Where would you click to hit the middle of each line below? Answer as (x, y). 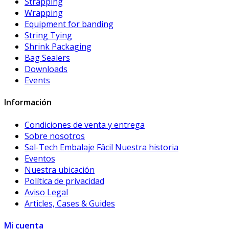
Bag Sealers (47, 58)
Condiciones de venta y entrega (85, 124)
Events (37, 80)
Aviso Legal (46, 192)
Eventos (40, 158)
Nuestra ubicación (60, 169)
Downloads (46, 69)
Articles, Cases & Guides (70, 203)
